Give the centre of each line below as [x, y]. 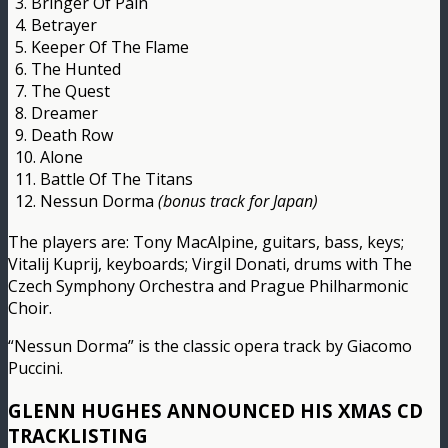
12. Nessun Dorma [86, 201]
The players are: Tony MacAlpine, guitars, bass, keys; [206, 242]
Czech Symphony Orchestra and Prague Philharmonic [208, 286]
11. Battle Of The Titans [104, 179]
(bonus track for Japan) [238, 201]
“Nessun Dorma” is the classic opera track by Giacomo [210, 346]
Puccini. [35, 368]
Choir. [30, 308]
